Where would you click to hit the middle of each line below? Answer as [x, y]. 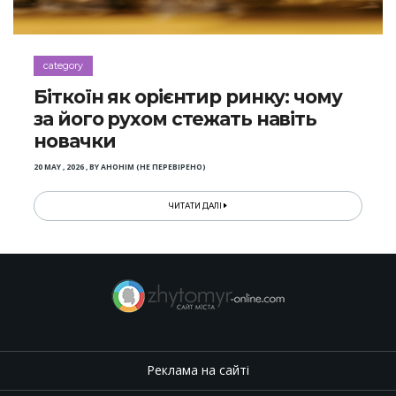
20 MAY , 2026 [59, 167]
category [64, 66]
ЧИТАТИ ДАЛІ [197, 206]
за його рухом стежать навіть [175, 118]
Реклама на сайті [198, 370]
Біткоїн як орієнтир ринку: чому [188, 96]
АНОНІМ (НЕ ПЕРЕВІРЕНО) [154, 167]
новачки [75, 141]
